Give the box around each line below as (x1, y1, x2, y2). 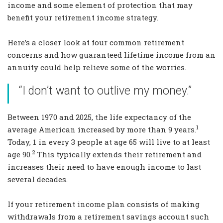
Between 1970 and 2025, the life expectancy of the (7, 112, 191, 122)
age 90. (7, 149, 32, 160)
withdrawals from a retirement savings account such (7, 212, 209, 222)
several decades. (7, 174, 68, 185)
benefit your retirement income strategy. (7, 12, 158, 23)
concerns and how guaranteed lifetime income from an (7, 50, 216, 60)
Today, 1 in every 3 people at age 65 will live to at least (7, 137, 210, 147)
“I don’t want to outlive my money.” (19, 84, 192, 98)
